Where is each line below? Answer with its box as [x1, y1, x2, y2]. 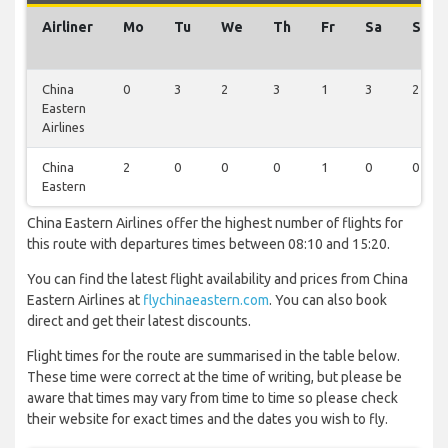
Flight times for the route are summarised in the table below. [27, 348, 400, 365]
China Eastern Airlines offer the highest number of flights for [27, 215, 403, 232]
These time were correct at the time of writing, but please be [27, 369, 402, 386]
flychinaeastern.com [143, 292, 269, 309]
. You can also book [269, 292, 387, 309]
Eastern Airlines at [27, 292, 143, 309]
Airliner [42, 19, 93, 36]
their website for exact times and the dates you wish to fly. [27, 411, 388, 428]
